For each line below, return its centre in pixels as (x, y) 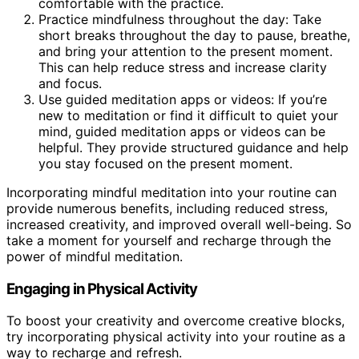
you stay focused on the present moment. (165, 163)
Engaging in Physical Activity (102, 288)
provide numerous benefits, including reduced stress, (167, 208)
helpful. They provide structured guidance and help (194, 147)
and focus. (70, 83)
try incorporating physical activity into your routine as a (176, 337)
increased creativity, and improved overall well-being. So (179, 224)
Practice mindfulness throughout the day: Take (180, 19)
